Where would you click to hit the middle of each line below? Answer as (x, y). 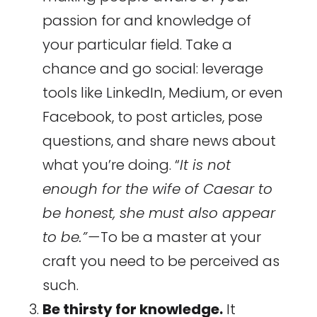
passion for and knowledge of (146, 21)
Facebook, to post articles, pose (152, 117)
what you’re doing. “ (111, 165)
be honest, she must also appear (158, 213)
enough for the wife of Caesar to (157, 189)
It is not (205, 165)
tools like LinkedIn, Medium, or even (162, 93)
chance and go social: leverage (152, 69)
